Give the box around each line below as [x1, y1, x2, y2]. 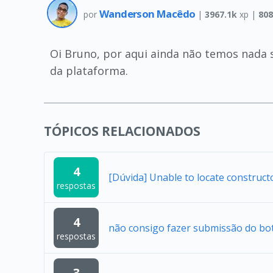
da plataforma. [50, 63, 128, 78]
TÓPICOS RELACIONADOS [44, 122, 200, 140]
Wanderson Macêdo [99, 6, 197, 21]
